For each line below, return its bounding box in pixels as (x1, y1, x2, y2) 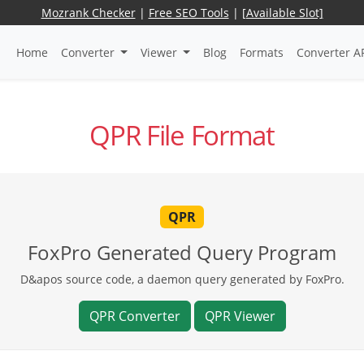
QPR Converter (89, 306, 180, 325)
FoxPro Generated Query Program (28, 238, 336, 266)
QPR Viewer (204, 306, 275, 325)
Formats (239, 44, 284, 60)
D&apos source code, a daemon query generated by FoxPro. (19, 271, 344, 287)
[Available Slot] (241, 5, 323, 20)
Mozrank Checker (41, 5, 136, 20)
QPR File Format (89, 117, 275, 154)
